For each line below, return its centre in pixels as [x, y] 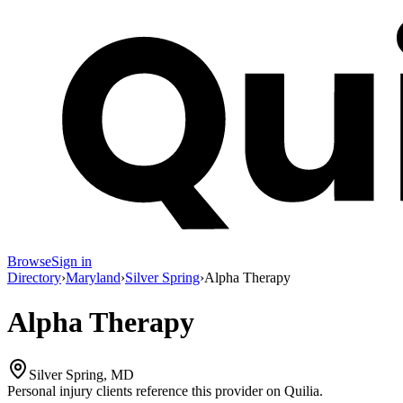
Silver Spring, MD [81, 375]
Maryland [93, 278]
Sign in [72, 262]
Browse [29, 262]
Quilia [302, 391]
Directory [34, 278]
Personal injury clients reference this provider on [144, 391]
